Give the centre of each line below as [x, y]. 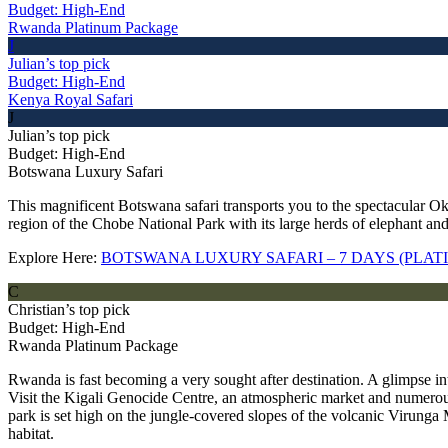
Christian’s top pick [69, 309]
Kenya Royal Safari [70, 99]
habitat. [31, 433]
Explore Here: [54, 257]
